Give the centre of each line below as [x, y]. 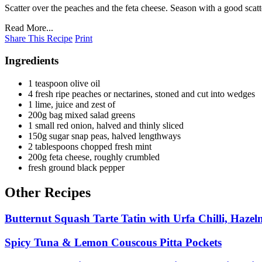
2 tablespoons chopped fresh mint [90, 147]
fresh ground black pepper [76, 168]
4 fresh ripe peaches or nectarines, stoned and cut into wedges [142, 94]
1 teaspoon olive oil [64, 84]
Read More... [29, 27]
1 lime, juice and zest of [72, 105]
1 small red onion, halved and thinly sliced [106, 126]
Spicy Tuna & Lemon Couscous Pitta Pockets [113, 242]
